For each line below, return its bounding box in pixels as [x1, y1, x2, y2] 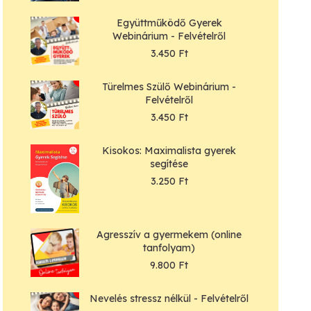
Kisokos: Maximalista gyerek [102, 144, 237, 158]
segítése [150, 158, 189, 171]
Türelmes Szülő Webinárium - [102, 81, 237, 94]
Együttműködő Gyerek [116, 17, 222, 30]
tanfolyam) [143, 242, 196, 255]
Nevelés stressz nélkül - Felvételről [90, 292, 249, 305]
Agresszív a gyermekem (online [96, 228, 242, 242]
